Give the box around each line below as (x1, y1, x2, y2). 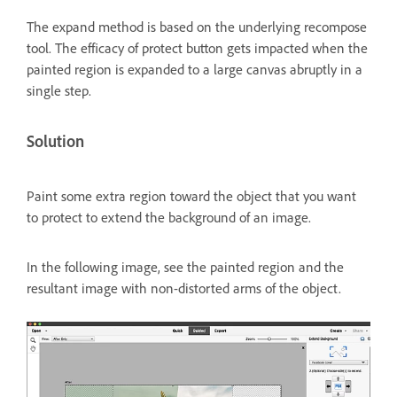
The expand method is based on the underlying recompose (27, 18, 367, 36)
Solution (27, 131, 84, 152)
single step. (27, 82, 91, 100)
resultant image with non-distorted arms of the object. (27, 279, 341, 298)
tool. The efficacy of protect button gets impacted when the (27, 39, 368, 58)
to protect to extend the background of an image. (27, 208, 311, 227)
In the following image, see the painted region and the (27, 258, 344, 276)
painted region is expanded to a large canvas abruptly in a (27, 60, 362, 79)
